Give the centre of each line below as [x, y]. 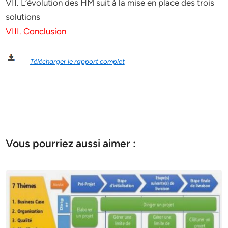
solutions [23, 17]
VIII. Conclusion [37, 31]
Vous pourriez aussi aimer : [71, 143]
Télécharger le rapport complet [77, 61]
